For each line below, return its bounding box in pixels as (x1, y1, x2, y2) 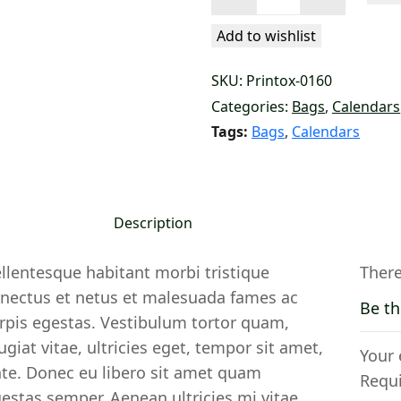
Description (114, 213, 193, 234)
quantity (210, 35, 267, 55)
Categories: (211, 97, 288, 117)
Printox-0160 (246, 71, 332, 91)
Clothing (210, 13, 268, 34)
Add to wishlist (217, 26, 316, 47)
